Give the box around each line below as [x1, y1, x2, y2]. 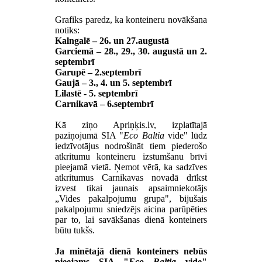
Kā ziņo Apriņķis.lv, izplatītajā [55, 119, 207, 130]
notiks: [55, 25, 80, 35]
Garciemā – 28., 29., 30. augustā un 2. [55, 46, 207, 56]
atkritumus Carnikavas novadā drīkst [55, 172, 207, 182]
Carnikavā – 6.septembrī [55, 98, 154, 109]
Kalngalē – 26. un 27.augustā [55, 35, 170, 46]
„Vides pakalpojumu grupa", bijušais [55, 193, 207, 204]
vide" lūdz [164, 130, 207, 140]
